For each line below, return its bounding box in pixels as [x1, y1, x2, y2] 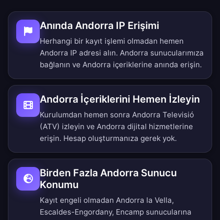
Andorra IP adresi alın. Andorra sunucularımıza [40, 48, 204, 58]
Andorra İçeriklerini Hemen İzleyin [40, 93, 200, 106]
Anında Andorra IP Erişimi [40, 20, 159, 32]
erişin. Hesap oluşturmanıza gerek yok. [40, 134, 177, 143]
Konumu [40, 179, 79, 191]
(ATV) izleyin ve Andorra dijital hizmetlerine [40, 122, 193, 132]
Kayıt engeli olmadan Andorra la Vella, [40, 195, 174, 205]
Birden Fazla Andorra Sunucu [40, 167, 177, 179]
